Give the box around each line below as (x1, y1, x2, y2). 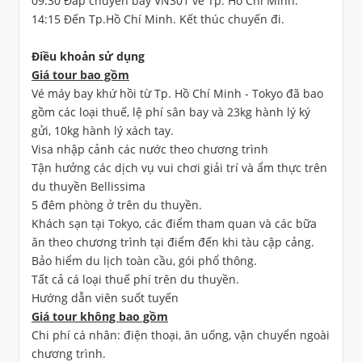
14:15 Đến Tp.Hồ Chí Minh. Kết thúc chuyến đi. (32, 11, 288, 27)
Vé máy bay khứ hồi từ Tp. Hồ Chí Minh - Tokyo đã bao (32, 86, 323, 101)
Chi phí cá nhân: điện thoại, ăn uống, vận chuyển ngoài (32, 327, 330, 343)
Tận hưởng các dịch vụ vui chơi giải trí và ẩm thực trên (32, 160, 327, 175)
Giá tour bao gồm (32, 67, 129, 82)
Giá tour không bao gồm (32, 309, 168, 324)
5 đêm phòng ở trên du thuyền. (32, 197, 202, 213)
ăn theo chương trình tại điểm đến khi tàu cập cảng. (32, 234, 314, 250)
